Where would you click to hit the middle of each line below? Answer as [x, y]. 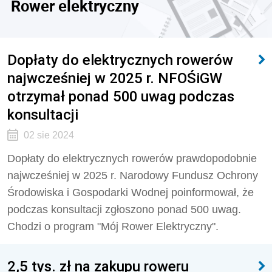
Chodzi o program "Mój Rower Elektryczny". [113, 226]
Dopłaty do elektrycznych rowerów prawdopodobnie [132, 158]
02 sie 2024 [49, 135]
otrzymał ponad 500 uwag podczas [121, 96]
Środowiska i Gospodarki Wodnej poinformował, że [131, 192]
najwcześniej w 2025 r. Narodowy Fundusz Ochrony [133, 175]
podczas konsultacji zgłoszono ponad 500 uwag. [124, 209]
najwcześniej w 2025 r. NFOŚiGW [115, 78]
